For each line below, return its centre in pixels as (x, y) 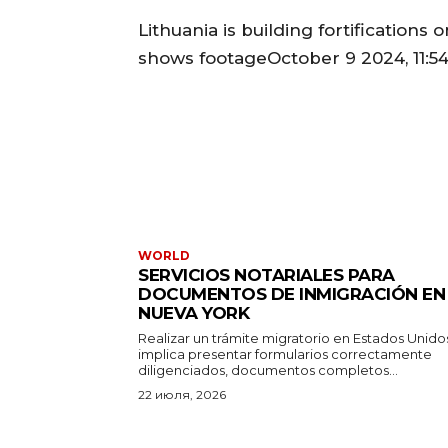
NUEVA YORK (193, 312)
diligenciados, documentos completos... (268, 369)
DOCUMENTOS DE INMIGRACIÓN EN (291, 293)
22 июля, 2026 (182, 394)
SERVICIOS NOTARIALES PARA (266, 274)
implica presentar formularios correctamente (285, 353)
